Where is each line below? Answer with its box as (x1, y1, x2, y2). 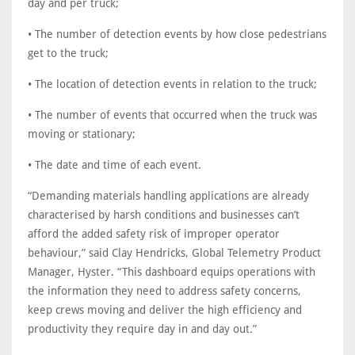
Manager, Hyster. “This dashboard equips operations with (28, 265, 315, 278)
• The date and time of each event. (28, 158, 201, 171)
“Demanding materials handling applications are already (28, 189, 309, 202)
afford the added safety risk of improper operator (28, 227, 280, 240)
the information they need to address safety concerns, (28, 284, 301, 297)
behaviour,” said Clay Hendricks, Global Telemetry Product (28, 246, 321, 259)
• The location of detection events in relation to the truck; (28, 77, 317, 90)
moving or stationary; (28, 127, 136, 140)
